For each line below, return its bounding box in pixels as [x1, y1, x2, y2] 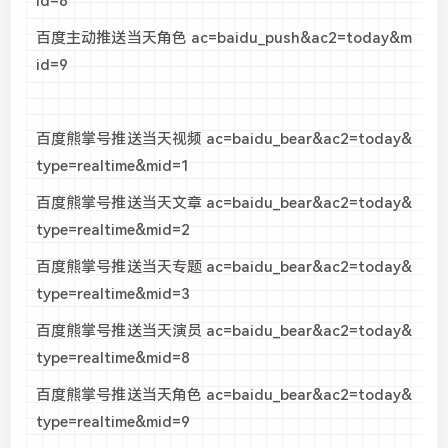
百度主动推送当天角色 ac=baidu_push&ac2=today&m [36, 29, 412, 48]
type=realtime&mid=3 [36, 285, 190, 304]
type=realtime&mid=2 [36, 221, 190, 240]
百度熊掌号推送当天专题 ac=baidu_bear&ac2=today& [36, 258, 412, 277]
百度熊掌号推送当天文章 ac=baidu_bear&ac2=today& [36, 194, 412, 213]
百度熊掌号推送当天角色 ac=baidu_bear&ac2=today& [36, 386, 412, 405]
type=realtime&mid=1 [36, 157, 190, 176]
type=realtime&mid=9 [36, 413, 190, 432]
